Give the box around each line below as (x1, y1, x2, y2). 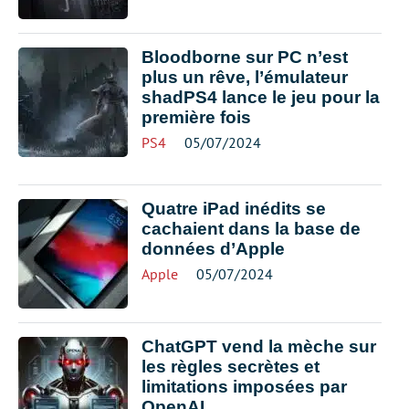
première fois (142, 108, 251, 127)
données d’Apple (142, 239, 285, 258)
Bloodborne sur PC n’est (142, 47, 348, 67)
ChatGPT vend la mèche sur (142, 337, 376, 356)
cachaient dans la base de (142, 219, 361, 238)
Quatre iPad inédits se (142, 199, 326, 218)
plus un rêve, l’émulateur (142, 68, 348, 87)
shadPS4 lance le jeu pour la (142, 88, 380, 107)
